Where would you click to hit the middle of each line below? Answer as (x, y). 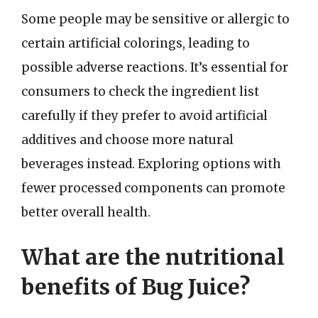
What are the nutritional (153, 257)
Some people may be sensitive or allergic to (155, 19)
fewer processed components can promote (153, 188)
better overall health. (86, 212)
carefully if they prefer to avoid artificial (144, 115)
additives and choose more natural (127, 139)
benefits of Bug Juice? (136, 287)
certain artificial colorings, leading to (136, 43)
